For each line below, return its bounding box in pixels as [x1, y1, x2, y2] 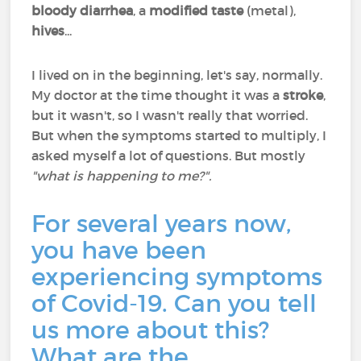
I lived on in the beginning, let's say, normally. [31, 67, 323, 83]
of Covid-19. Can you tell [31, 288, 317, 318]
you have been [31, 235, 207, 265]
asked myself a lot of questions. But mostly [31, 147, 306, 164]
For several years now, [31, 209, 292, 239]
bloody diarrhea [31, 2, 134, 19]
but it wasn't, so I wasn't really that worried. [31, 107, 309, 123]
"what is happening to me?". [31, 168, 212, 184]
